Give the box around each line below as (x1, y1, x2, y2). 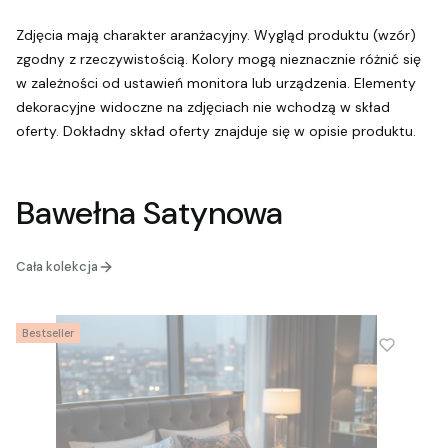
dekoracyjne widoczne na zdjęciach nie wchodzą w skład (16, 97, 390, 116)
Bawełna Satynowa (16, 192, 283, 235)
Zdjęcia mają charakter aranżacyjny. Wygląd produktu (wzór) (16, 25, 416, 44)
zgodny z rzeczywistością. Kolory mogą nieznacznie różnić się (16, 49, 421, 68)
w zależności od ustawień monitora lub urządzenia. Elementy (16, 73, 416, 92)
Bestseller (22, 325, 74, 340)
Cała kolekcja (16, 257, 98, 275)
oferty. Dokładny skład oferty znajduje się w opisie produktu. (16, 121, 416, 140)
